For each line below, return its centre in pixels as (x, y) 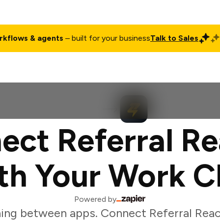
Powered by (95, 199)
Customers (164, 72)
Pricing (35, 72)
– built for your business (107, 38)
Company (113, 72)
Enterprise (72, 72)
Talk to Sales (174, 38)
